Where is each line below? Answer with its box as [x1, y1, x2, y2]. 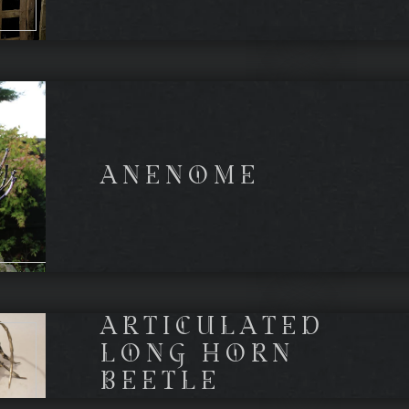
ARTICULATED [100, 314, 326, 342]
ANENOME [100, 163, 261, 191]
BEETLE [100, 369, 222, 397]
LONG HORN [100, 341, 296, 370]
